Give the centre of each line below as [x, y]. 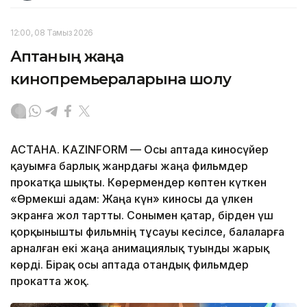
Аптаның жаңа [67, 56]
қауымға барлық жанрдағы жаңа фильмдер [129, 165]
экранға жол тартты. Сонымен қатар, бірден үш [142, 215]
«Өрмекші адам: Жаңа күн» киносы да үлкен [132, 198]
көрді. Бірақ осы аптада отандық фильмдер [130, 264]
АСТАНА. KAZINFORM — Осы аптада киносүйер [139, 149]
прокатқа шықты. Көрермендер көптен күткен [138, 182]
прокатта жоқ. [50, 281]
